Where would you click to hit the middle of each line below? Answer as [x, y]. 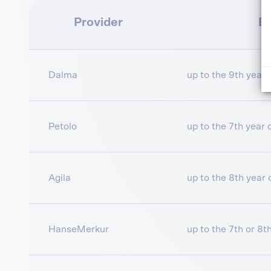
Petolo [63, 127]
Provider [98, 23]
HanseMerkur [79, 230]
